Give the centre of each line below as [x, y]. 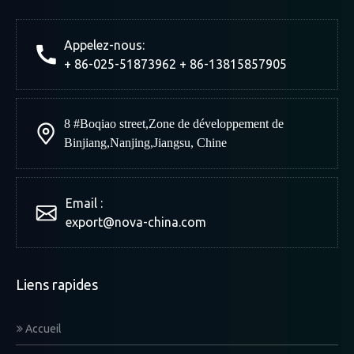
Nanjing [130, 143]
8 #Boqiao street [105, 124]
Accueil [42, 329]
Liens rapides [57, 285]
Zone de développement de [216, 124]
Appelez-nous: [104, 45]
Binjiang [85, 143]
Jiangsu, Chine [190, 143]
